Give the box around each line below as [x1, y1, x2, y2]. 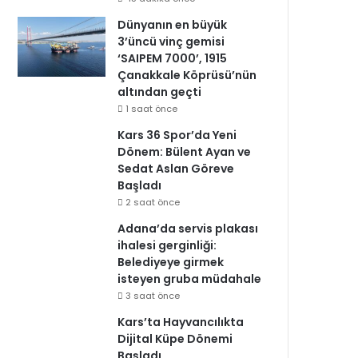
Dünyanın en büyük [117, 17, 228, 33]
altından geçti [117, 84, 202, 100]
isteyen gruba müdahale [117, 271, 262, 287]
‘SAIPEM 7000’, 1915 [117, 50, 228, 66]
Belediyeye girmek [117, 254, 225, 270]
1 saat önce [125, 102, 178, 115]
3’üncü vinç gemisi [117, 34, 225, 50]
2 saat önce [125, 196, 181, 209]
